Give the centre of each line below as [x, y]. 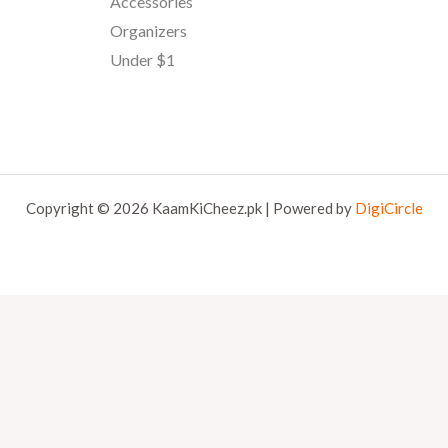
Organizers [148, 30]
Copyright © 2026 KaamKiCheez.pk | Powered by [190, 207]
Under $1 [142, 59]
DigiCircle [388, 207]
